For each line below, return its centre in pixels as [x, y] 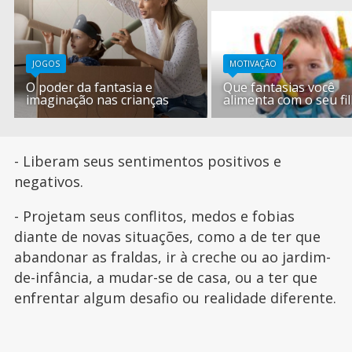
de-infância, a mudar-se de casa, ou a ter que [165, 278]
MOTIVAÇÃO [253, 64]
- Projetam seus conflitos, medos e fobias [154, 216]
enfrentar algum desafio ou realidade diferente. [175, 298]
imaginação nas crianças [98, 100]
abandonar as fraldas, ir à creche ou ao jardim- [172, 257]
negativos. [48, 182]
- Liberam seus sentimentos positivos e [147, 161]
